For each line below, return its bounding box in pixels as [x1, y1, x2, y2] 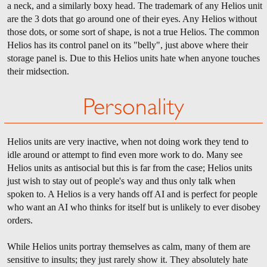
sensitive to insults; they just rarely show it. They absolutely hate [7, 254, 248, 265]
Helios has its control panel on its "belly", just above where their [7, 39, 248, 50]
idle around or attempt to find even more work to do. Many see [7, 149, 243, 160]
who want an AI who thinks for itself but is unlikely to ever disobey [7, 201, 260, 212]
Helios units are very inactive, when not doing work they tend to [7, 136, 249, 147]
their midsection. [7, 66, 69, 76]
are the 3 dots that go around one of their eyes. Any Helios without [7, 13, 257, 24]
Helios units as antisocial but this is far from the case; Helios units [7, 162, 252, 173]
